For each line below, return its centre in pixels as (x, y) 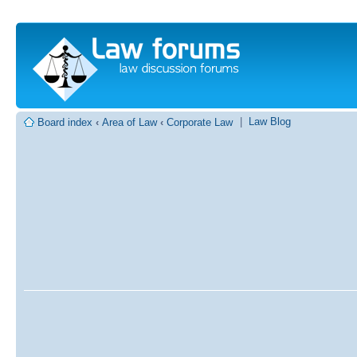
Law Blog (270, 122)
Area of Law (129, 122)
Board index (65, 122)
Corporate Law (200, 122)
